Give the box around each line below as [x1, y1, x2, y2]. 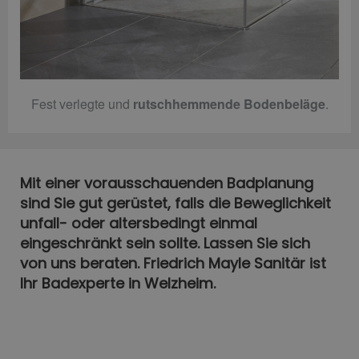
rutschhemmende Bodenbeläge [132, 95, 325, 114]
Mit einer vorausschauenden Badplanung [20, 173, 313, 194]
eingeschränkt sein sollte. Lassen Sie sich [20, 233, 310, 254]
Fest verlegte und [30, 95, 133, 114]
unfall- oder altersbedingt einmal [20, 213, 257, 234]
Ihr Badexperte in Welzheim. [20, 273, 216, 294]
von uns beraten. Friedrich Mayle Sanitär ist [20, 253, 326, 274]
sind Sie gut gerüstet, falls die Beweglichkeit [20, 193, 331, 214]
